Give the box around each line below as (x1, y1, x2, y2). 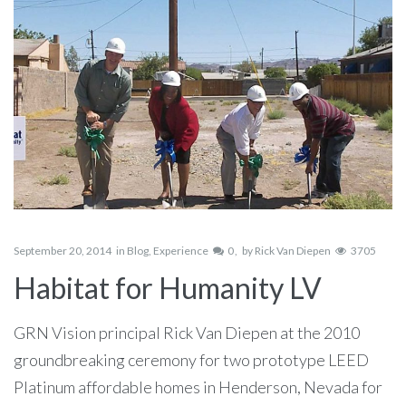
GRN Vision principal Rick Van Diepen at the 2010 (14, 323, 360, 343)
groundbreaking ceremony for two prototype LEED (14, 350, 369, 371)
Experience (153, 243, 208, 257)
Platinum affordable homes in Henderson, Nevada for (14, 377, 382, 398)
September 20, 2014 (14, 243, 111, 257)
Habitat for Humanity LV (14, 270, 322, 306)
